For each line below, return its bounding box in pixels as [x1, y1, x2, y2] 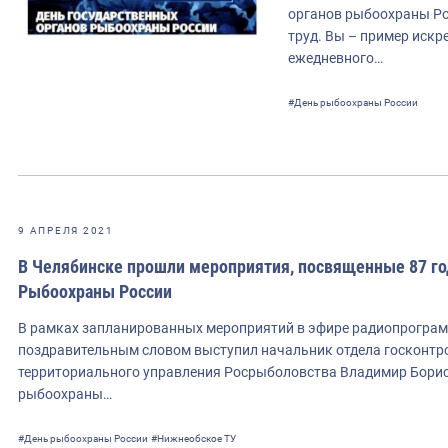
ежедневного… [288, 49, 383, 66]
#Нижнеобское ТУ [151, 432, 236, 444]
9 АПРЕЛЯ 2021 [18, 224, 114, 236]
